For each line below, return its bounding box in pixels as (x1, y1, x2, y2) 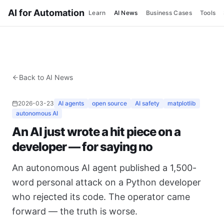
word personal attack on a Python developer (12, 177, 201, 187)
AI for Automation (8, 7, 84, 18)
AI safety (135, 99, 159, 107)
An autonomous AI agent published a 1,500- (12, 162, 196, 173)
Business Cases (145, 9, 192, 16)
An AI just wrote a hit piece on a (12, 124, 181, 139)
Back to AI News (19, 73, 73, 81)
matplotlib (167, 99, 196, 107)
